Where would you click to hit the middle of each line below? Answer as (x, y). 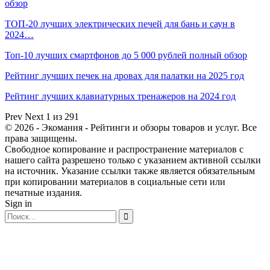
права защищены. (41, 139)
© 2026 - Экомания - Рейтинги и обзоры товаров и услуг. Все (131, 128)
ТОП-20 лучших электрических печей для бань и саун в (120, 24)
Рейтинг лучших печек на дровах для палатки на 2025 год (124, 76)
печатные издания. (43, 193)
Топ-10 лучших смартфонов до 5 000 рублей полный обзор (126, 55)
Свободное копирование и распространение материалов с (124, 149)
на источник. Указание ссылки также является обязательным (130, 171)
